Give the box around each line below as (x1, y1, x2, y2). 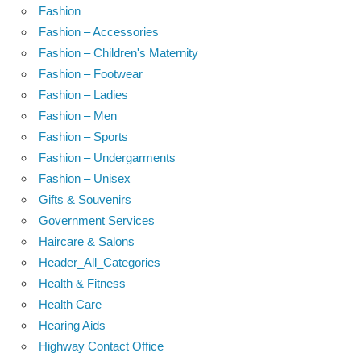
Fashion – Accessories (39, 24, 159, 39)
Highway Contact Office (39, 338, 164, 353)
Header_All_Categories (39, 255, 160, 269)
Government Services (39, 213, 155, 227)
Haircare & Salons (39, 234, 135, 248)
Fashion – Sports (39, 129, 128, 143)
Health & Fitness (39, 276, 126, 290)
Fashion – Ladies (39, 87, 128, 102)
